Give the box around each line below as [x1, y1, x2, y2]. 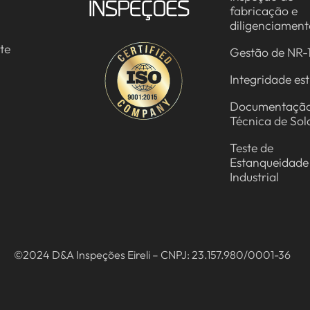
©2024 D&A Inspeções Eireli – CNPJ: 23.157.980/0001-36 [14, 247, 291, 262]
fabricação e [230, 2, 298, 19]
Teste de [230, 139, 274, 156]
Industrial [230, 168, 280, 185]
